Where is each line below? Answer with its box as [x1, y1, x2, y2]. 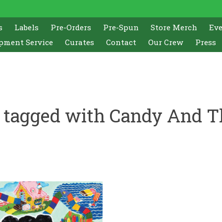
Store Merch [151, 22, 198, 32]
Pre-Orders [51, 22, 92, 32]
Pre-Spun [103, 22, 139, 32]
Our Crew [148, 37, 183, 47]
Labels [14, 22, 39, 32]
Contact [106, 37, 136, 47]
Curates [64, 37, 94, 47]
